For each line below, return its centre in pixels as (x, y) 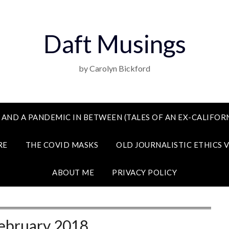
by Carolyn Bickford (114, 68)
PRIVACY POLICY (144, 172)
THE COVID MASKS (62, 145)
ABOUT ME (73, 172)
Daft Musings (114, 44)
